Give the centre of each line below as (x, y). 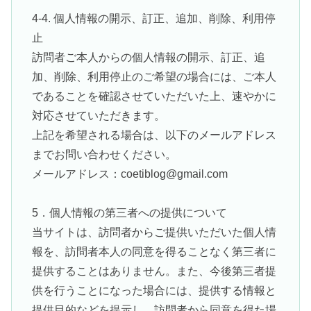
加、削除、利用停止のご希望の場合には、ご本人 (154, 76)
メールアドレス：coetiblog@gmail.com (129, 174)
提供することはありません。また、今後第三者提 (154, 271)
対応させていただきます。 (98, 115)
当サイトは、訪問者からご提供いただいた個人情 (154, 233)
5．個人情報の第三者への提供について (129, 213)
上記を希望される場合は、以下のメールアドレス (154, 135)
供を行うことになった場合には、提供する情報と (154, 291)
